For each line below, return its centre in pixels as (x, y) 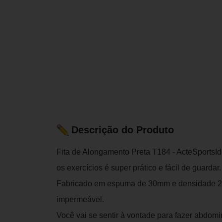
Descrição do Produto (123, 130)
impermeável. (80, 199)
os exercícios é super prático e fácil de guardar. (139, 167)
